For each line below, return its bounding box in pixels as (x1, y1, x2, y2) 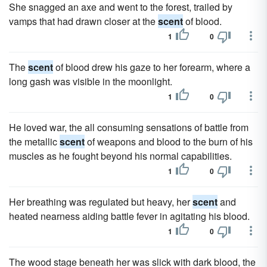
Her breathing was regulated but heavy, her (9, 195, 193, 209)
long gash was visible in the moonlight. (9, 74, 172, 88)
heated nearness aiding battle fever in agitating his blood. (9, 209, 250, 223)
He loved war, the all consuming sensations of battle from (9, 120, 249, 134)
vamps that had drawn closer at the (9, 14, 158, 28)
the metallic (9, 135, 60, 148)
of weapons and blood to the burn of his (85, 135, 253, 148)
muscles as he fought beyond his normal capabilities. (9, 149, 232, 163)
